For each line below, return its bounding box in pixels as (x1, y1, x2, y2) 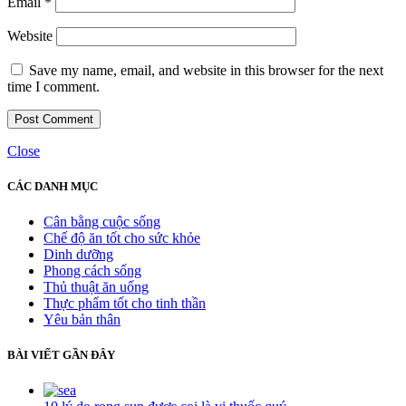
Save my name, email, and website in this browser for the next (29, 62, 383, 78)
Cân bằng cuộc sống (43, 213, 160, 229)
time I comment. (7, 78, 100, 94)
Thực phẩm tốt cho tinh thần (43, 295, 206, 311)
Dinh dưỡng (43, 246, 113, 262)
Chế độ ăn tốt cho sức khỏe (43, 229, 200, 246)
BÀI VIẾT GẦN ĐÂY (7, 348, 115, 362)
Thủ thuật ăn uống (43, 278, 149, 295)
